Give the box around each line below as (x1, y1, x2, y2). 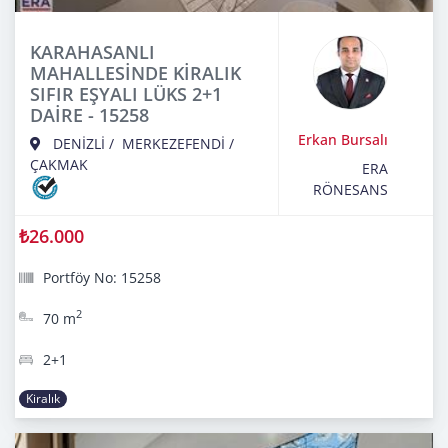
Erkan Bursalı (298, 130, 388, 150)
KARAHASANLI (30, 40, 155, 65)
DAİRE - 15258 (30, 103, 149, 128)
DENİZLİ (53, 134, 105, 154)
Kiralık (26, 390, 61, 408)
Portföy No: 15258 (43, 268, 161, 288)
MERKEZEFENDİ (122, 134, 225, 154)
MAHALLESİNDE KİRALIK (30, 61, 241, 86)
